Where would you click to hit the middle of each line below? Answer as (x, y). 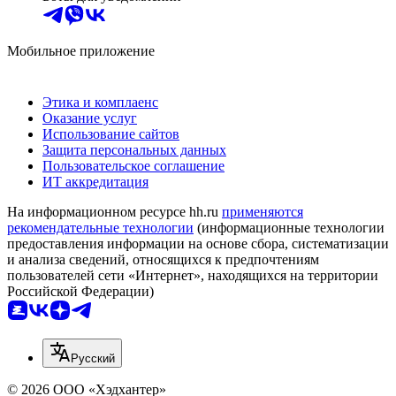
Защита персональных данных (134, 150)
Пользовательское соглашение (133, 166)
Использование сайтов (111, 134)
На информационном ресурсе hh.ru (114, 212)
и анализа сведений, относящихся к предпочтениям (163, 260)
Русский (93, 359)
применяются (263, 212)
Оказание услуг (90, 118)
